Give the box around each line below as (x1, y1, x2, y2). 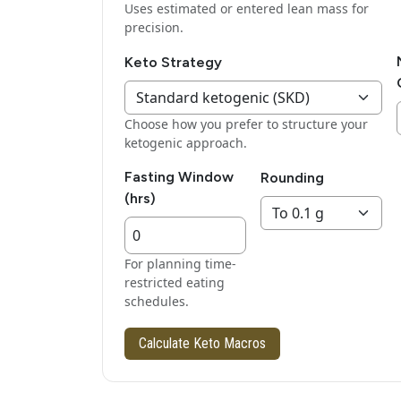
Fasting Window (124, 168, 234, 186)
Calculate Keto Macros (139, 335, 266, 353)
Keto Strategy (124, 54, 222, 72)
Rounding (260, 169, 324, 187)
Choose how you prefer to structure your (124, 115, 368, 133)
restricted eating (124, 274, 225, 292)
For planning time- (124, 255, 236, 273)
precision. (124, 19, 183, 37)
